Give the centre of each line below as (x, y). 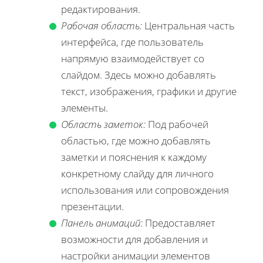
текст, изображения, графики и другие (149, 91)
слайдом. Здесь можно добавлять (139, 75)
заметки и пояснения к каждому (134, 157)
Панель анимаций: (102, 222)
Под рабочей (177, 124)
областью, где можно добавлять (136, 140)
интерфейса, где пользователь (132, 42)
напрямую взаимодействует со (133, 58)
